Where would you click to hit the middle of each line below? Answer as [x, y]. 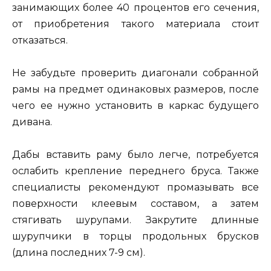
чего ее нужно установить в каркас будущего [135, 106]
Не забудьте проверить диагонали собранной [135, 73]
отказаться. [40, 40]
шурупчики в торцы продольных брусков [135, 237]
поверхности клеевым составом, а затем [135, 204]
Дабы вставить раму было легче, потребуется [135, 155]
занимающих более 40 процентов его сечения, [135, 7]
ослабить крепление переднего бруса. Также [135, 171]
